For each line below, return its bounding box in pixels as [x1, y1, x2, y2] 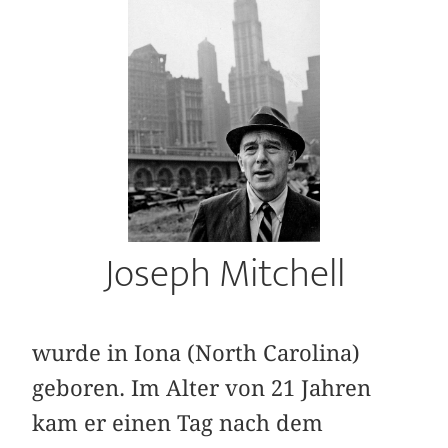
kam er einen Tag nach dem [32, 409, 324, 436]
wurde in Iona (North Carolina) [32, 339, 361, 366]
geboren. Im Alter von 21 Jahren [32, 374, 372, 401]
